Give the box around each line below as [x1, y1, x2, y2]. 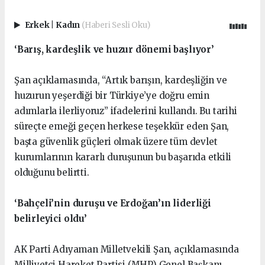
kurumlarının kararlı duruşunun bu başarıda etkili [14, 151, 231, 163]
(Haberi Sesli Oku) [81, 20, 150, 30]
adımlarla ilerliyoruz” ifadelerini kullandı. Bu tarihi [14, 105, 237, 117]
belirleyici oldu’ [14, 213, 87, 225]
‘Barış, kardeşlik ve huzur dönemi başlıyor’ [14, 44, 214, 56]
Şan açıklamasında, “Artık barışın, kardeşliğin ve [14, 75, 227, 86]
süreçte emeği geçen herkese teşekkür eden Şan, [14, 121, 230, 132]
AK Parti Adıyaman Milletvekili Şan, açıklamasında [14, 244, 239, 256]
